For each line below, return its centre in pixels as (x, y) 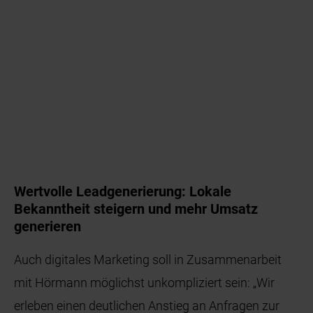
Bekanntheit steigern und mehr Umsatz (136, 209)
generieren (48, 227)
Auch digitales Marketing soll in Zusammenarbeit (148, 260)
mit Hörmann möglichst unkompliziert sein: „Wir (145, 283)
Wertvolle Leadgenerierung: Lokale (123, 192)
